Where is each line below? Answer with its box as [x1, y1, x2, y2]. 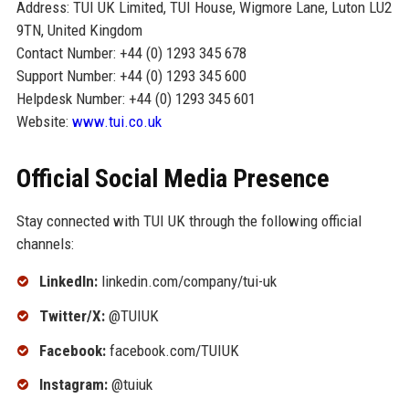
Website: [16, 112, 72, 131]
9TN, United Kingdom [16, 21, 142, 40]
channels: [16, 235, 74, 254]
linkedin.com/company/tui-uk [97, 272, 277, 291]
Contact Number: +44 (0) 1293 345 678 [16, 44, 246, 63]
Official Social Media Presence [16, 163, 330, 194]
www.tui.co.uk [71, 112, 162, 131]
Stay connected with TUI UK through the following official [16, 212, 362, 231]
